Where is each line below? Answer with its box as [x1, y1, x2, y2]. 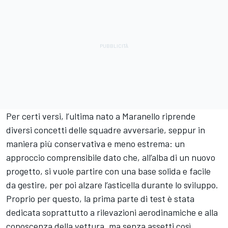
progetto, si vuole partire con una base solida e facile [6, 165, 211, 177]
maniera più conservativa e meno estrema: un [6, 138, 185, 150]
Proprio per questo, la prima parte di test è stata [6, 193, 194, 205]
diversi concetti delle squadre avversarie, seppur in [6, 124, 205, 136]
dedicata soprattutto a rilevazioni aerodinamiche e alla [6, 207, 218, 218]
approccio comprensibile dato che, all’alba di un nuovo [6, 152, 215, 163]
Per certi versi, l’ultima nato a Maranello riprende [6, 110, 195, 122]
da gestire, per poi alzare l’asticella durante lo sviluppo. [6, 179, 218, 191]
